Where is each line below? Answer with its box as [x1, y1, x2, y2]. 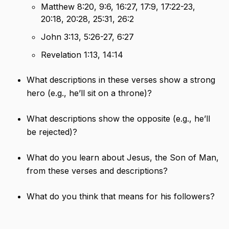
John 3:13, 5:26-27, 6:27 [41, 32, 134, 42]
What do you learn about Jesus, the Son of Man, [27, 152, 219, 163]
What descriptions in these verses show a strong [27, 75, 215, 85]
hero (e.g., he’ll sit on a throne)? [27, 88, 152, 99]
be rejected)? [27, 127, 77, 138]
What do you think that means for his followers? [27, 191, 215, 202]
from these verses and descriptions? [27, 166, 168, 176]
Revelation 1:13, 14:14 [41, 50, 123, 60]
